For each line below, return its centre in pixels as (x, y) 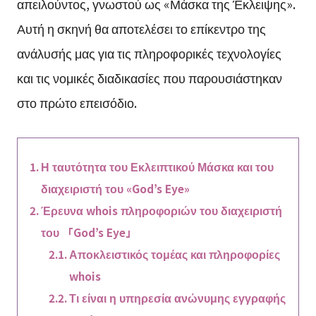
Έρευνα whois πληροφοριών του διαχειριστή (161, 211)
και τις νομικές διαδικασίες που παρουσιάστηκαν (149, 78)
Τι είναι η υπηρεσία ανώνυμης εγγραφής (178, 298)
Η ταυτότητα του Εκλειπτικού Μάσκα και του (157, 167)
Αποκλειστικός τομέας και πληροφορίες (175, 254)
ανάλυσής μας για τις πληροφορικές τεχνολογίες (149, 53)
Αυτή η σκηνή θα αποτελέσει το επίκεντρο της (141, 29)
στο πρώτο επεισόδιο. (77, 103)
